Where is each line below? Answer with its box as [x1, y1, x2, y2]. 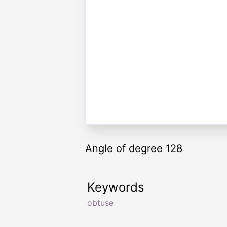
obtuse [87, 197, 113, 208]
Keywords [87, 179, 144, 195]
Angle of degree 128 [85, 142, 182, 155]
